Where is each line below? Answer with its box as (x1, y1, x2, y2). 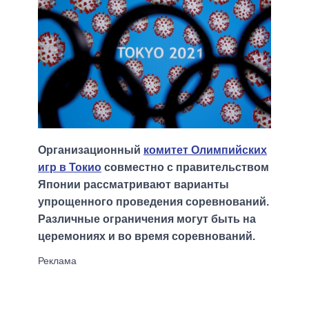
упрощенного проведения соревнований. (38, 196, 269, 208)
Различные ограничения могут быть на (38, 213, 256, 226)
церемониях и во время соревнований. (38, 230, 255, 243)
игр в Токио (38, 161, 101, 174)
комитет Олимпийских (143, 144, 267, 157)
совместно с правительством (101, 161, 269, 174)
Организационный (38, 144, 143, 157)
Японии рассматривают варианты (38, 179, 229, 191)
